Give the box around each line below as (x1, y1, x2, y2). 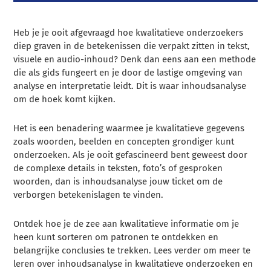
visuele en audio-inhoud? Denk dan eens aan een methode (13, 53, 256, 65)
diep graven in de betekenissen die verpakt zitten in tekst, (13, 40, 250, 51)
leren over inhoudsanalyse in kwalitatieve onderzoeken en (13, 258, 253, 269)
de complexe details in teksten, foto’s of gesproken (13, 162, 223, 174)
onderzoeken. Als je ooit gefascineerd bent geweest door (13, 149, 248, 160)
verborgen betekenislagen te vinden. (13, 189, 164, 200)
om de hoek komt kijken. (13, 93, 116, 105)
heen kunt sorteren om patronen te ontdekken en (13, 231, 219, 243)
